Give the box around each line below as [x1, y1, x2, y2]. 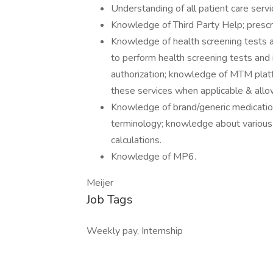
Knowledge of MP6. [111, 150, 196, 163]
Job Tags [87, 191, 133, 208]
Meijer [87, 176, 113, 190]
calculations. [111, 133, 161, 147]
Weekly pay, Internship [87, 224, 183, 238]
